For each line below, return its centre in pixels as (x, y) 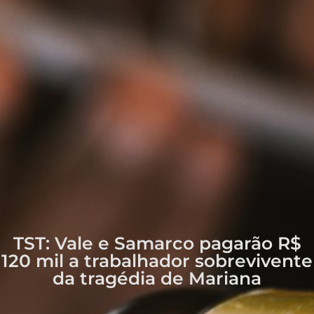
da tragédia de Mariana (157, 278)
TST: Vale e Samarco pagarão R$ (157, 243)
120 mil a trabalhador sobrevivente (157, 260)
